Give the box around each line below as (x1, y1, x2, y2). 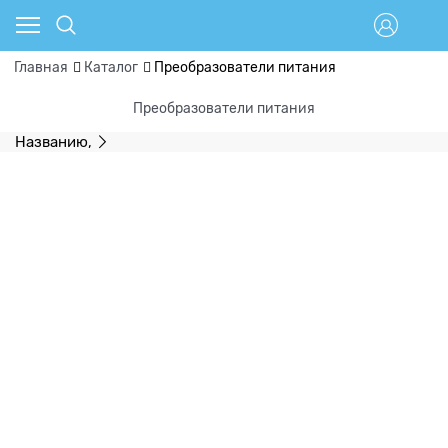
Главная (14, 59, 68, 76)
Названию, (15, 133, 92, 150)
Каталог (83, 59, 138, 76)
